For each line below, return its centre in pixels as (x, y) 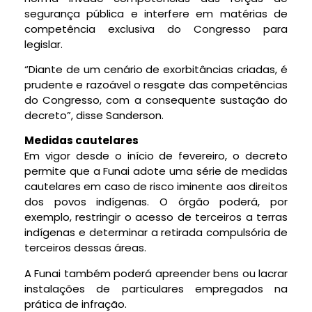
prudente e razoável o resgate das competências (156, 84)
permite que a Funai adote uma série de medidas (156, 171)
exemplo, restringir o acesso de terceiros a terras (156, 217)
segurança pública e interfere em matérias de (156, 13)
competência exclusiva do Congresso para (156, 29)
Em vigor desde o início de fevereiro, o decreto (156, 156)
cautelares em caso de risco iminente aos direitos (156, 187)
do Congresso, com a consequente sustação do (156, 100)
